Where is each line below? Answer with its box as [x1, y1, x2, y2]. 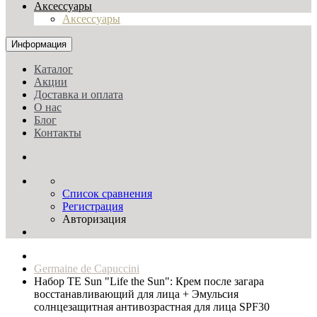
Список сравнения [62, 188, 152, 200]
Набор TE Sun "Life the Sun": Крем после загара [34, 275, 264, 287]
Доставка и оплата [34, 88, 123, 100]
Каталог [34, 63, 73, 75]
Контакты [34, 127, 81, 139]
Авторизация [62, 213, 126, 225]
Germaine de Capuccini [34, 263, 139, 275]
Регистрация [62, 200, 123, 212]
